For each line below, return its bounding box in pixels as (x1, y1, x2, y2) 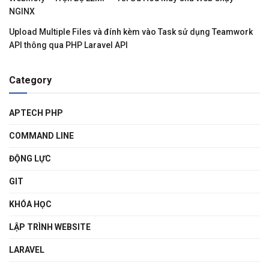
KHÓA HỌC (9, 199, 52, 209)
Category (9, 74, 52, 86)
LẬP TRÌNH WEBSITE (9, 222, 91, 232)
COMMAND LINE (9, 130, 74, 141)
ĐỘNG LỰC (9, 153, 51, 163)
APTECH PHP (9, 107, 63, 118)
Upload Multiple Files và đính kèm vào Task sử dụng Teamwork (9, 26, 253, 37)
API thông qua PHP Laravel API (9, 40, 128, 50)
